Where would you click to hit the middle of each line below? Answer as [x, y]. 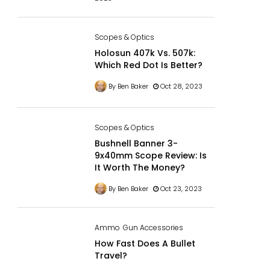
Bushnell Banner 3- [136, 143]
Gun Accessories [153, 227]
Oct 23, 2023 [180, 188]
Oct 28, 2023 [180, 86]
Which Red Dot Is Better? [148, 65]
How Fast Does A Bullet [145, 243]
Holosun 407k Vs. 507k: [145, 53]
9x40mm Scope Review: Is [150, 155]
